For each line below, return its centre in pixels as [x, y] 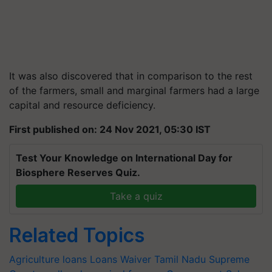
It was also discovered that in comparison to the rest [131, 76]
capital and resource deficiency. [84, 105]
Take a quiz [136, 196]
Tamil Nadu [180, 259]
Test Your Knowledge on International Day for [124, 158]
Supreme [229, 259]
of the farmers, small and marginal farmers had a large [134, 90]
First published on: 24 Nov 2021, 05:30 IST [110, 129]
